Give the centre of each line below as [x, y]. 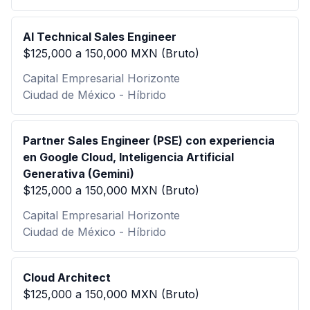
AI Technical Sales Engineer [100, 37]
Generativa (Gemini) [79, 174]
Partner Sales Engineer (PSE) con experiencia [149, 140]
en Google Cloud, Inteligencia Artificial [128, 157]
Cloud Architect [67, 277]
